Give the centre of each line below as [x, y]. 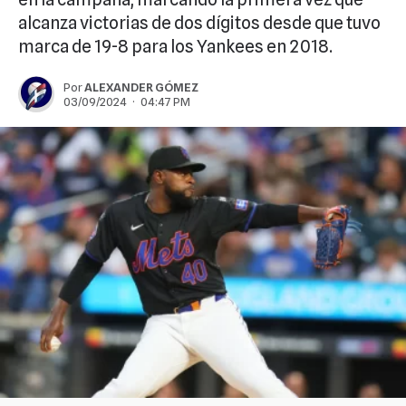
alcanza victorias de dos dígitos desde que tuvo [199, 23]
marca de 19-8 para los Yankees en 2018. [175, 46]
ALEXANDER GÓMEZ [141, 87]
